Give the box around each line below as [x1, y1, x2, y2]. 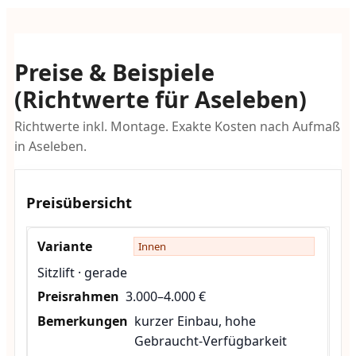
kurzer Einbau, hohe [133, 312, 256, 331]
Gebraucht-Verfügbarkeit [133, 332, 287, 350]
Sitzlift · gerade [37, 263, 127, 281]
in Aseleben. [14, 137, 87, 156]
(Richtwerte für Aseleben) [14, 83, 307, 114]
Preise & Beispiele [14, 56, 215, 87]
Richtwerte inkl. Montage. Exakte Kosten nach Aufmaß [14, 118, 340, 136]
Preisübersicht [26, 192, 133, 213]
